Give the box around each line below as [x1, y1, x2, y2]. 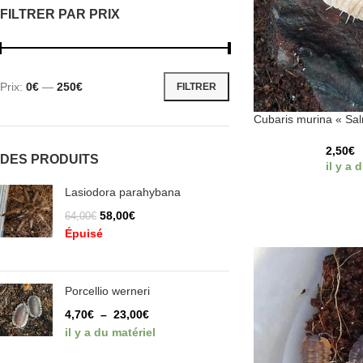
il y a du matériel [65, 326, 156, 339]
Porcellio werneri [65, 284, 150, 297]
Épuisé [65, 227, 103, 240]
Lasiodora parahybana [65, 186, 181, 199]
